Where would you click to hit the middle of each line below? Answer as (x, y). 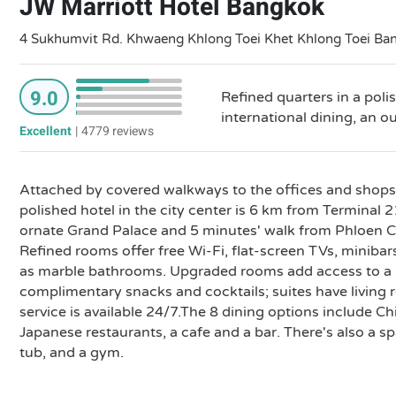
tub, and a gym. (72, 353)
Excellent (46, 131)
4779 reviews (118, 131)
